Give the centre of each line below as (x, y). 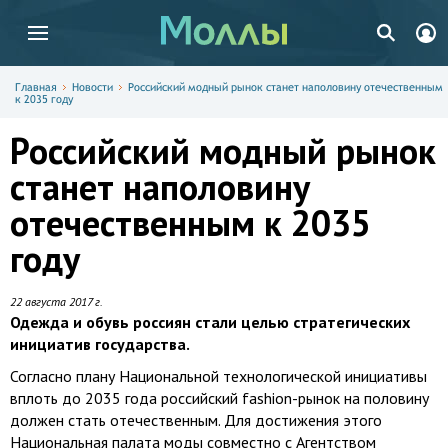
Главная (36, 87)
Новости (92, 87)
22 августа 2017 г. (56, 301)
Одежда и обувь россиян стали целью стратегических (210, 322)
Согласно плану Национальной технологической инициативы (218, 376)
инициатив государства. (100, 344)
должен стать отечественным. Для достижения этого (196, 420)
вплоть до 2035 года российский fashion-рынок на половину (219, 398)
